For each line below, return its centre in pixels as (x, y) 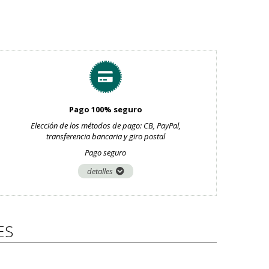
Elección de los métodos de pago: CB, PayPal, (105, 125)
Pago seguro (106, 153)
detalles (100, 171)
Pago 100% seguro (105, 109)
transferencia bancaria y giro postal (105, 136)
